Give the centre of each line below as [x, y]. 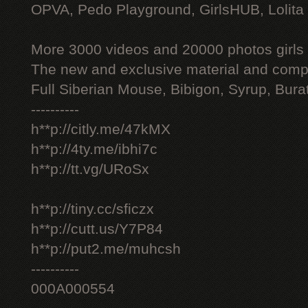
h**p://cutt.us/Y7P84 [97, 229]
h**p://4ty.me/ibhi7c [94, 149]
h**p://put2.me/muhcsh [106, 249]
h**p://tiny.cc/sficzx [92, 209]
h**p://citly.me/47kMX [101, 129]
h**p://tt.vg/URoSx [90, 169]
